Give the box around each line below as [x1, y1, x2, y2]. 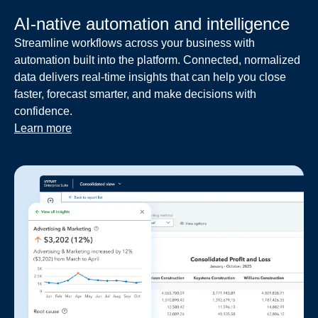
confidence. [14, 105, 72, 118]
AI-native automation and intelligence [14, 14, 290, 34]
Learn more [14, 122, 72, 135]
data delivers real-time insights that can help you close [14, 71, 286, 84]
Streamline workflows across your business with [14, 37, 255, 50]
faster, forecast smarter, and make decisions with [14, 88, 256, 101]
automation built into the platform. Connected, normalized [14, 54, 300, 67]
